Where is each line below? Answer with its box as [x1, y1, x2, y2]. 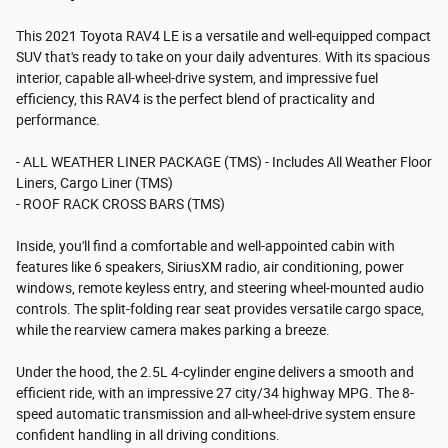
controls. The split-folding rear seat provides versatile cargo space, [16, 301, 424, 318]
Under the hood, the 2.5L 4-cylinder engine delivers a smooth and [16, 364, 414, 381]
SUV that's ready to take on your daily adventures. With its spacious [16, 49, 430, 66]
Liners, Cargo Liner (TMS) [16, 175, 173, 192]
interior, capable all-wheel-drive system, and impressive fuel [16, 70, 378, 87]
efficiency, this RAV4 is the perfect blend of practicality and [16, 91, 375, 108]
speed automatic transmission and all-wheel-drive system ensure [16, 406, 415, 423]
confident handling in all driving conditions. [16, 427, 280, 444]
